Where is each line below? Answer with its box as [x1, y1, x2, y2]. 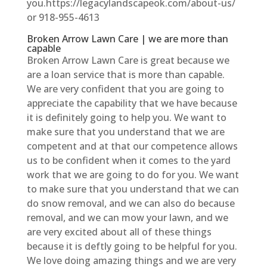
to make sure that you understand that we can [26, 182, 239, 195]
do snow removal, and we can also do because [26, 196, 235, 210]
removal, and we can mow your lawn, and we [26, 210, 228, 224]
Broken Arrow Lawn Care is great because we [26, 53, 229, 67]
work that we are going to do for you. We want [26, 167, 239, 181]
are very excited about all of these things [26, 225, 212, 238]
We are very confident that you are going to [26, 82, 224, 95]
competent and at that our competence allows [26, 139, 238, 153]
